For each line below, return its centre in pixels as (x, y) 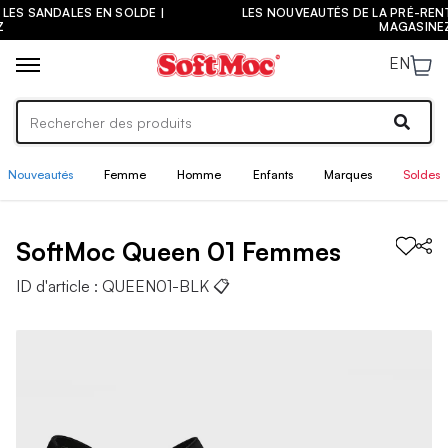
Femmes (291, 251)
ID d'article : (59, 286)
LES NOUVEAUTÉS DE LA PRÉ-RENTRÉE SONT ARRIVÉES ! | (224, 12)
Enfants (272, 174)
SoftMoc (69, 251)
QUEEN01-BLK (155, 286)
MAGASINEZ (224, 26)
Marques (347, 174)
